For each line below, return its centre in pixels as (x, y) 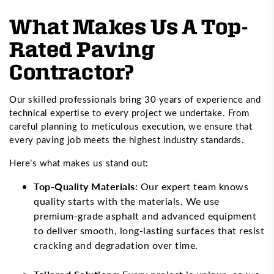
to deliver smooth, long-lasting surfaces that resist (149, 230)
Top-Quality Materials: (86, 186)
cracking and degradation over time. (117, 245)
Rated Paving (82, 48)
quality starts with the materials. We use (127, 201)
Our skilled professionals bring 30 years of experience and (135, 99)
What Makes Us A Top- (128, 26)
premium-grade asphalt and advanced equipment (145, 215)
